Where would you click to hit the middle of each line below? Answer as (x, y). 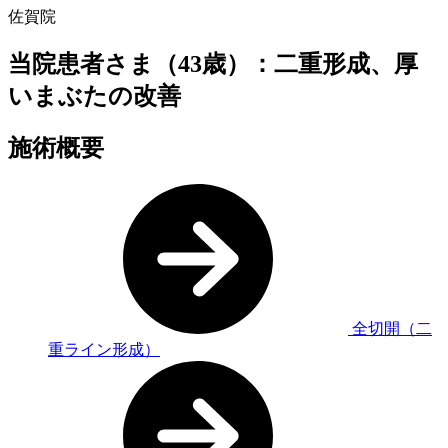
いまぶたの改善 (94, 95)
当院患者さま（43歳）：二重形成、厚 (213, 63)
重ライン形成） (104, 349)
